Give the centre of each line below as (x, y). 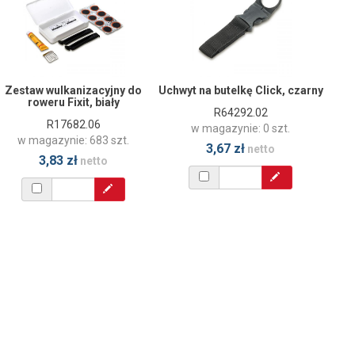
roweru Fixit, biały (73, 102)
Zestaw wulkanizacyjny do (73, 90)
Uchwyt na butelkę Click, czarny (240, 90)
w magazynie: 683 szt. (73, 140)
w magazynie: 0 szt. (240, 128)
